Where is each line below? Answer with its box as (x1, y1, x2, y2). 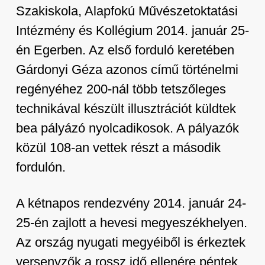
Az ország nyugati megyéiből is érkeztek (15, 235, 245, 250)
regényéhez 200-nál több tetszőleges (15, 82, 226, 96)
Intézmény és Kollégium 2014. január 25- (15, 23, 249, 38)
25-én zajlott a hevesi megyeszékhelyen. (15, 215, 247, 230)
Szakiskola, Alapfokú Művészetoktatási (15, 4, 238, 18)
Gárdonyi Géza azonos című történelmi (15, 62, 238, 77)
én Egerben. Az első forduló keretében (15, 43, 234, 57)
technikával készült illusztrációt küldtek (15, 101, 236, 116)
